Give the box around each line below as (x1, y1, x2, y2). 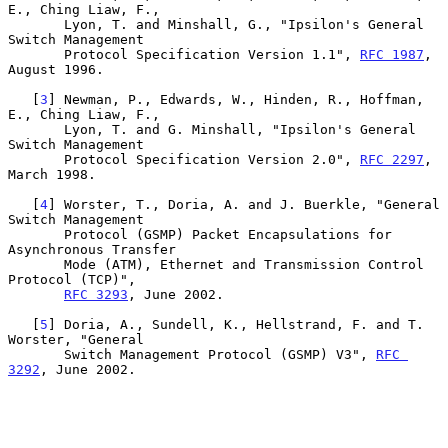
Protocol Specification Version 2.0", (64, 151, 360, 167)
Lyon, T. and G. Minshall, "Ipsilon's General (8, 121, 64, 137)
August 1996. (8, 61, 104, 77)
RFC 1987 (360, 46, 424, 62)
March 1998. (8, 166, 96, 182)
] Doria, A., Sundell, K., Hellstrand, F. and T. (48, 316, 424, 332)
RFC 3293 (64, 286, 128, 302)
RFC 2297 (360, 151, 424, 167)
